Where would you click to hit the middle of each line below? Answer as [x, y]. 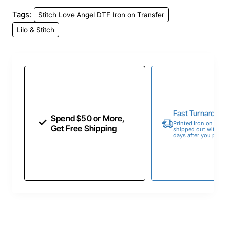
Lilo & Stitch [36, 30]
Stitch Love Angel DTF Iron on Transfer [101, 14]
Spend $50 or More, [88, 118]
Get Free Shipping [84, 128]
